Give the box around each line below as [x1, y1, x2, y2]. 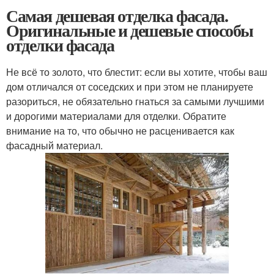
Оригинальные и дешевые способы [6, 17, 253, 43]
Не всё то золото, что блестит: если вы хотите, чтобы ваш [6, 64, 267, 79]
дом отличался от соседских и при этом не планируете [6, 79, 253, 94]
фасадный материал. [6, 138, 105, 152]
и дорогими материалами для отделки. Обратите [6, 108, 226, 123]
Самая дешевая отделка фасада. [6, 2, 228, 28]
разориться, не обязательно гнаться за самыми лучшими [6, 94, 264, 108]
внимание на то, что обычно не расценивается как [6, 123, 234, 138]
